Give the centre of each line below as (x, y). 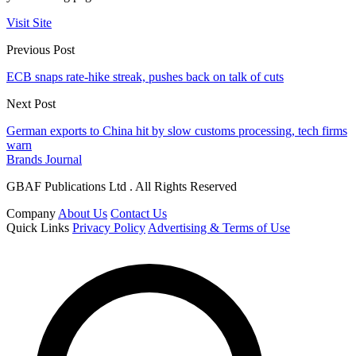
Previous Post (41, 50)
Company (31, 214)
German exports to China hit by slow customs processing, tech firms (177, 131)
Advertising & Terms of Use (219, 228)
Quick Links (38, 228)
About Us (83, 214)
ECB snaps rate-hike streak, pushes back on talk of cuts (145, 77)
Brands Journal (44, 160)
